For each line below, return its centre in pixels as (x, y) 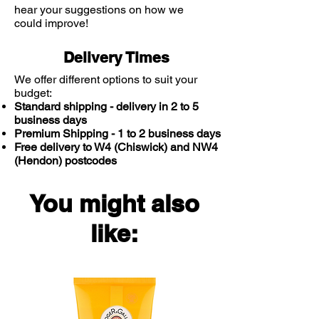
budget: (33, 93)
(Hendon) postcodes (66, 161)
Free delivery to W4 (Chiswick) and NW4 (116, 147)
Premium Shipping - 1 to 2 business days (117, 134)
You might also (114, 203)
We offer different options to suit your (106, 79)
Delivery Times (116, 57)
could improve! (51, 23)
